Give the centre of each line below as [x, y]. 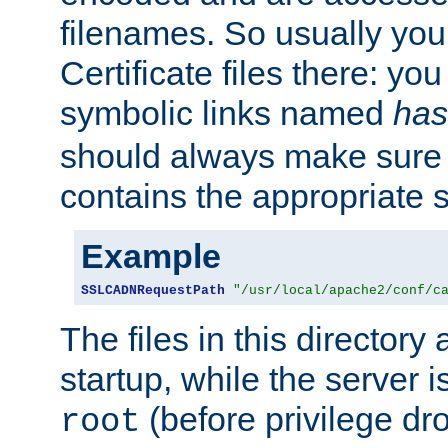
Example [151, 256]
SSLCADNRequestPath [153, 291]
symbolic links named [226, 113]
